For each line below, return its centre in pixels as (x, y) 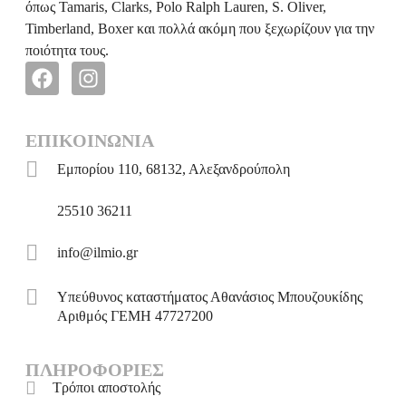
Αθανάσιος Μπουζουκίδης (285, 297)
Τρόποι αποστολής (106, 388)
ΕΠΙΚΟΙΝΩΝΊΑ (90, 141)
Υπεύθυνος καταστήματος (132, 297)
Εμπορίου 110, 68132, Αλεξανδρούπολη (174, 169)
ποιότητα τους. (67, 51)
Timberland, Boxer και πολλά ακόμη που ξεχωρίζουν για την (200, 29)
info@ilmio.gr (97, 253)
